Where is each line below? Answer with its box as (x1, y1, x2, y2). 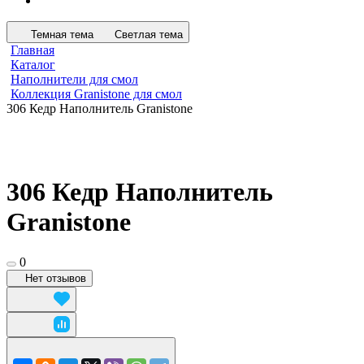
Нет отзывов (25, 271, 86, 284)
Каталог (11, 58, 55, 71)
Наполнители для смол (11, 72, 138, 86)
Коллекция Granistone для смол (11, 87, 182, 101)
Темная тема (31, 28, 93, 41)
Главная (11, 43, 54, 57)
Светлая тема (115, 28, 183, 41)
